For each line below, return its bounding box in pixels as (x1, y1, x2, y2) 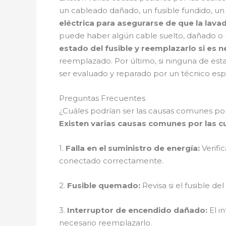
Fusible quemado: (67, 181, 140, 190)
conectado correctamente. (59, 156, 163, 165)
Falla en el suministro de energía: (66, 143, 200, 153)
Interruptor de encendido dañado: (67, 205, 207, 215)
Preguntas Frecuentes (59, 93, 145, 103)
